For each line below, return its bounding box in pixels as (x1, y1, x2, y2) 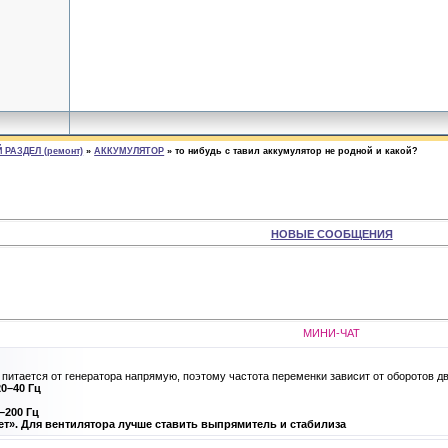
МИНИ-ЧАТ (303, 326, 361, 339)
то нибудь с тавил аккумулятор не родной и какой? (175, 146, 419, 156)
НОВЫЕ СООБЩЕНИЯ (270, 227, 393, 240)
